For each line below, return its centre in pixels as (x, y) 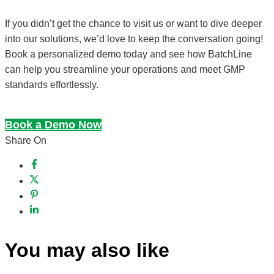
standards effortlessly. (52, 84)
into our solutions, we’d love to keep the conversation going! (134, 39)
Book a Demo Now (53, 124)
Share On (26, 140)
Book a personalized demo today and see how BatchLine (128, 54)
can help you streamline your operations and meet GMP (125, 69)
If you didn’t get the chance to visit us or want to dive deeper (133, 23)
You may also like (87, 250)
